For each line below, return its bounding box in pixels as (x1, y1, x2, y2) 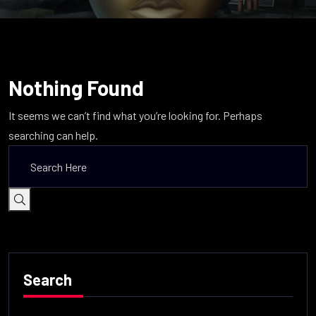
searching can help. (8, 128, 98, 142)
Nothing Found (8, 75, 144, 101)
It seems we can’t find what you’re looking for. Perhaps (8, 109, 262, 123)
